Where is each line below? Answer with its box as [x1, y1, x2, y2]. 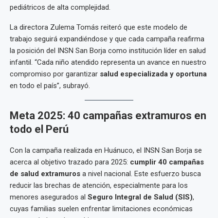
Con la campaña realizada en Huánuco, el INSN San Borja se [10, 146, 202, 155]
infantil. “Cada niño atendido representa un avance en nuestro [10, 58, 206, 67]
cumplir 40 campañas [130, 158, 204, 166]
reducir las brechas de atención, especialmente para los [10, 181, 188, 190]
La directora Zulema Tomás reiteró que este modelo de [10, 23, 187, 32]
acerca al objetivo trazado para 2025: [10, 158, 130, 166]
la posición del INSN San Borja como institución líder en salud [10, 46, 206, 55]
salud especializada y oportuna [100, 70, 207, 78]
